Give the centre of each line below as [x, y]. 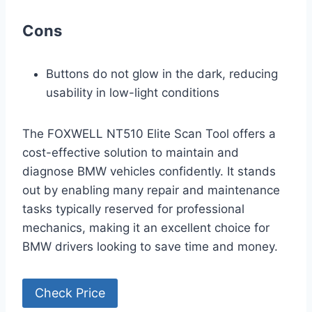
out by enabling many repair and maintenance [151, 190]
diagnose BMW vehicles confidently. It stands [149, 171]
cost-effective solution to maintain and [131, 152]
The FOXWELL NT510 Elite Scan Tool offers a [149, 133]
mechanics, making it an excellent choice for [146, 227]
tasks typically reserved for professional [133, 209]
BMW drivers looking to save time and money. [150, 246]
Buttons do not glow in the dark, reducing [162, 73]
